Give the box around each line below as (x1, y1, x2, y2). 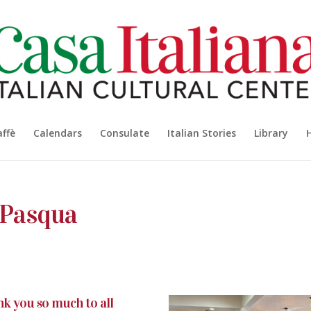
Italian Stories (167, 126, 236, 140)
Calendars (33, 126, 82, 140)
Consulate (100, 126, 149, 140)
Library (254, 126, 288, 140)
